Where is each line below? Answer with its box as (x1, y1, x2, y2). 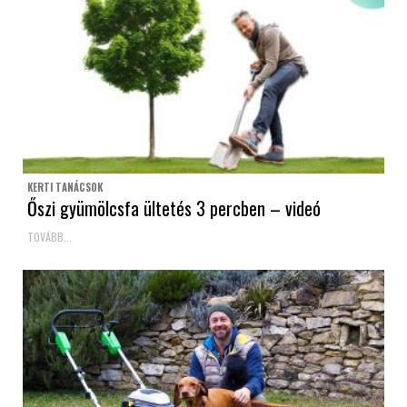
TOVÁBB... (27, 228, 72, 244)
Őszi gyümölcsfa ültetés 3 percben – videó (27, 194, 321, 222)
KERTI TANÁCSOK (27, 179, 103, 194)
